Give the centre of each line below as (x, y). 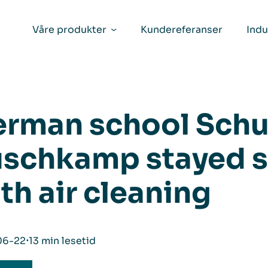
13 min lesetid (62, 241)
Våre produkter (70, 30)
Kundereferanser (181, 30)
